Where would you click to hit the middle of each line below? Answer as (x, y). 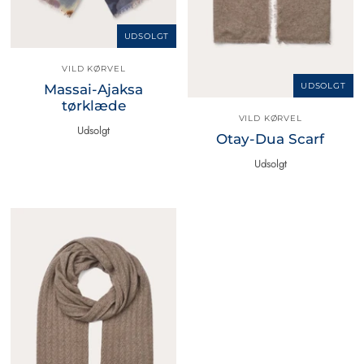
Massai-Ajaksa (94, 89)
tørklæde (93, 105)
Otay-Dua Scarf (271, 139)
